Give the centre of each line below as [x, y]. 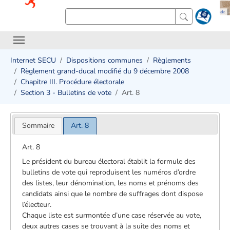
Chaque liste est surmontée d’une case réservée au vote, [112, 215]
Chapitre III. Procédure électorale [72, 82]
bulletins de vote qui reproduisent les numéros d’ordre [109, 172]
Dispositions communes [104, 60]
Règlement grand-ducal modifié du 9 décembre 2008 [105, 71]
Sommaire [38, 125]
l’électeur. [37, 204]
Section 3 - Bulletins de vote [66, 93]
